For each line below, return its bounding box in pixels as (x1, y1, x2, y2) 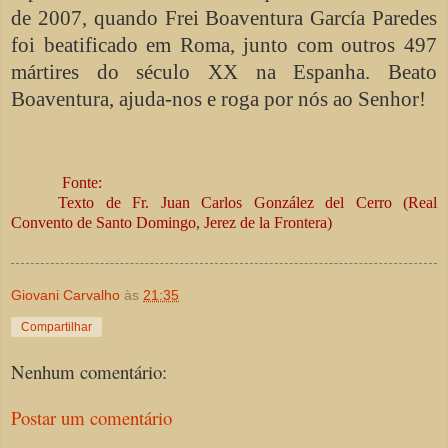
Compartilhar (21, 319, 92, 334)
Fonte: (58, 173, 107, 191)
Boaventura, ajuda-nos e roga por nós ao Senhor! (11, 86, 426, 111)
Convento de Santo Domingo (11, 213, 196, 231)
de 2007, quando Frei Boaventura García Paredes (11, 5, 437, 30)
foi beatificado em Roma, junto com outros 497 (11, 32, 437, 57)
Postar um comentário (11, 405, 172, 431)
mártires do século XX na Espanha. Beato (11, 59, 437, 84)
